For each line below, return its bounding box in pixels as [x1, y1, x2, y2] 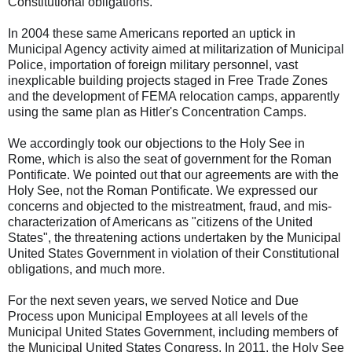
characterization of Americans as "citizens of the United [8, 215, 313, 229]
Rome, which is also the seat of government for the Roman [8, 152, 332, 166]
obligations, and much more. [8, 262, 165, 276]
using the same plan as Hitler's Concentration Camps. [8, 105, 306, 119]
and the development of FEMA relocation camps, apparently [8, 90, 339, 103]
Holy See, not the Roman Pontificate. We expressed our [8, 184, 317, 197]
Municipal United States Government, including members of [8, 325, 338, 339]
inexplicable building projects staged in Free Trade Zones [8, 74, 328, 87]
